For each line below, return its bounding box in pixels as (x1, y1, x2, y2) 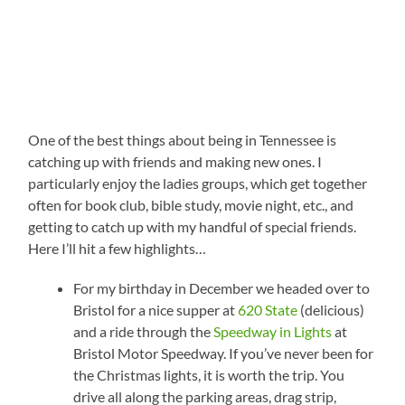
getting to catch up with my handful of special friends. (28, 218, 357, 236)
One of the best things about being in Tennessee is (28, 131, 337, 149)
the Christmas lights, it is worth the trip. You (73, 366, 345, 384)
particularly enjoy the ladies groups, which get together (28, 174, 368, 193)
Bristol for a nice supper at (73, 301, 239, 319)
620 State (238, 301, 298, 319)
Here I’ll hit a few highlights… (28, 240, 207, 258)
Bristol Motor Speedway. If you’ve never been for (73, 344, 374, 363)
